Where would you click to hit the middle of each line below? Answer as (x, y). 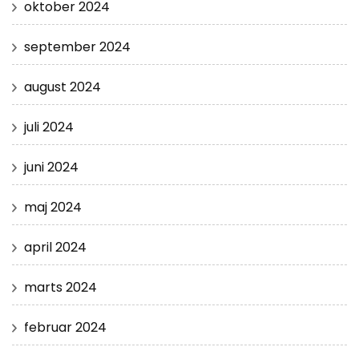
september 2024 (77, 47)
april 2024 (55, 248)
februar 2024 (65, 328)
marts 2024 (61, 288)
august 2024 (63, 87)
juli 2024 (49, 127)
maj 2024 (53, 208)
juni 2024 (51, 167)
